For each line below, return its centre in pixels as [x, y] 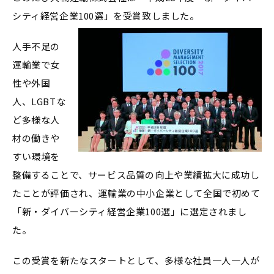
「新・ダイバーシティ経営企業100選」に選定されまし [130, 212]
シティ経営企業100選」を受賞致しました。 [106, 16]
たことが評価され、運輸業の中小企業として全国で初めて [136, 193]
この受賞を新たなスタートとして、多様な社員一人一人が [136, 261]
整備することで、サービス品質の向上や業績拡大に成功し [136, 175]
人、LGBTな [39, 102]
